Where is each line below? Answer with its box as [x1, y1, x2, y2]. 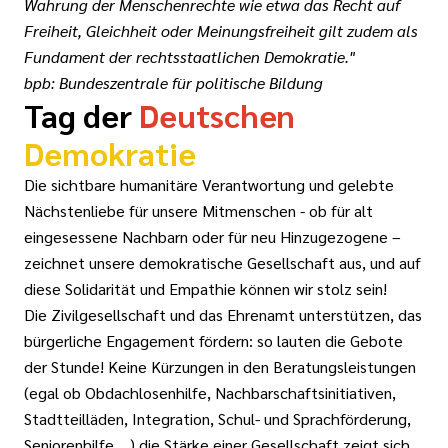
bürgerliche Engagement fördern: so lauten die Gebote [24, 330, 403, 352]
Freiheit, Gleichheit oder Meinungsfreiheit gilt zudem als [24, 20, 418, 42]
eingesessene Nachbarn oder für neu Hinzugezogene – [24, 226, 401, 248]
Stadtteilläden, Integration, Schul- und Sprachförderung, [24, 408, 411, 430]
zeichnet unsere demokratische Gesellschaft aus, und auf [24, 252, 421, 274]
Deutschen [139, 94, 295, 136]
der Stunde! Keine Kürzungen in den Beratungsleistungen [24, 356, 416, 378]
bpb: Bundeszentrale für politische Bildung [24, 72, 323, 94]
